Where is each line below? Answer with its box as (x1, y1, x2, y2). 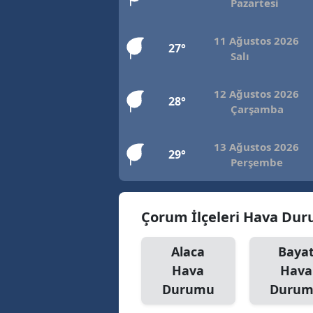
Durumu (161, 281, 214, 298)
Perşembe (231, 155, 283, 170)
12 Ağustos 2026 (214, 87, 299, 101)
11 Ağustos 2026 (214, 34, 299, 48)
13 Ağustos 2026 (214, 140, 299, 154)
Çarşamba (231, 102, 284, 117)
